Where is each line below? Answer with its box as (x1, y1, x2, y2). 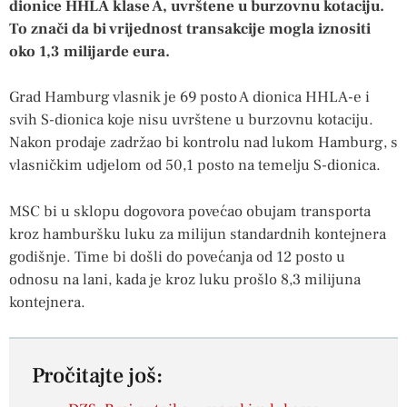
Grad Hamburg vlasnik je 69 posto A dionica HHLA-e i (9, 87, 370, 108)
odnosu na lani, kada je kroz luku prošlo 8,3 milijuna (9, 269, 361, 290)
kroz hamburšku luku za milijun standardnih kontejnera (9, 223, 386, 244)
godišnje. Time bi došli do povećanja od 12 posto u (9, 246, 345, 267)
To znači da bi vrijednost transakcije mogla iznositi (9, 18, 371, 39)
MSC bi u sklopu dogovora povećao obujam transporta (9, 201, 371, 222)
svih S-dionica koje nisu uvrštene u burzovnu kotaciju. (9, 110, 373, 131)
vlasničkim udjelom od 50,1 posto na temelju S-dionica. (9, 155, 381, 176)
